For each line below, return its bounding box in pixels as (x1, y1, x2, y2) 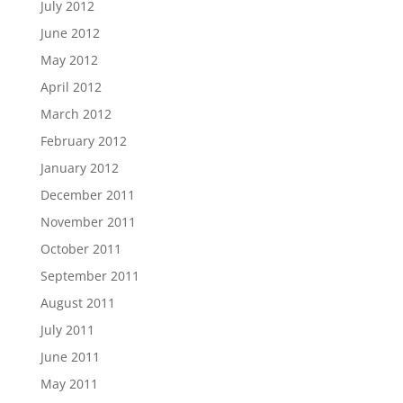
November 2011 (40, 213, 136, 230)
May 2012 (40, 51, 98, 68)
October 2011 (40, 240, 121, 257)
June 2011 (40, 348, 100, 365)
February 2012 (40, 132, 127, 149)
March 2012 (40, 105, 112, 122)
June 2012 (40, 24, 100, 41)
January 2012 (40, 159, 119, 176)
